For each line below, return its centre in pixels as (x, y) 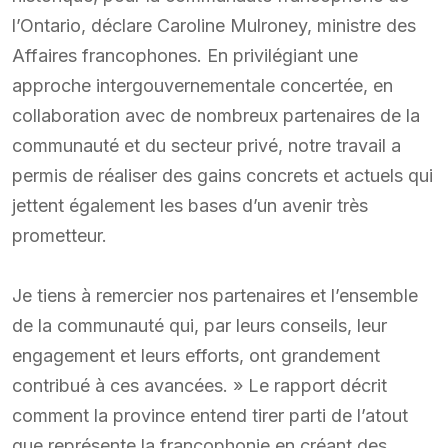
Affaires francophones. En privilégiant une (185, 55)
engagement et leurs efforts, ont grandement (196, 355)
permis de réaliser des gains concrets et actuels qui (222, 175)
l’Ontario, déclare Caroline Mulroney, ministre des (214, 25)
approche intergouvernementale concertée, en (202, 85)
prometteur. (59, 235)
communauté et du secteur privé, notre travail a (206, 145)
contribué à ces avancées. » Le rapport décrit (199, 385)
